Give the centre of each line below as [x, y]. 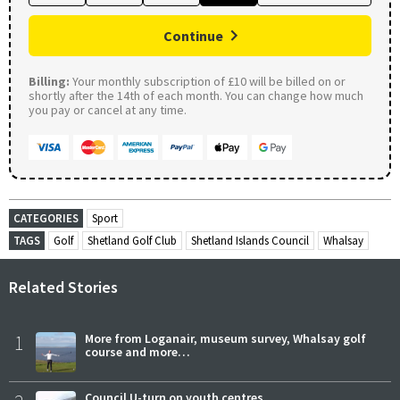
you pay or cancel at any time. [108, 109]
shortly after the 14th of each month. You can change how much [196, 95]
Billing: [49, 81]
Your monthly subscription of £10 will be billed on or [208, 81]
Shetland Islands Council [250, 240]
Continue [193, 35]
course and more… [137, 351]
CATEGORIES [46, 218]
